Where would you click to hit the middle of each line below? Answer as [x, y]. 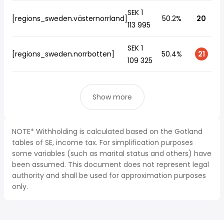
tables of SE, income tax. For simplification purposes [102, 142]
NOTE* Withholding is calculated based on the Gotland [107, 131]
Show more [112, 97]
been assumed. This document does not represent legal [110, 164]
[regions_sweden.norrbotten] [63, 54]
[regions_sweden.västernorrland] [70, 18]
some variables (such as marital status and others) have [112, 153]
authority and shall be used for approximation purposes [109, 175]
